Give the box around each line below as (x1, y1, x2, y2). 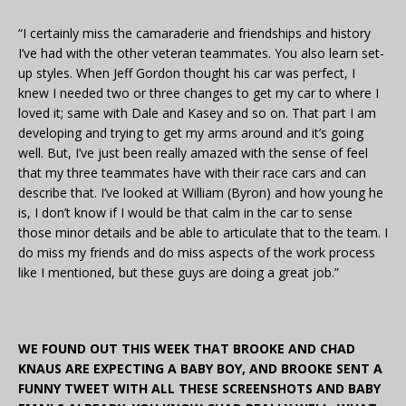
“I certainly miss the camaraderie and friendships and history (18, 24, 371, 43)
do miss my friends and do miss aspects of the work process (18, 244, 375, 262)
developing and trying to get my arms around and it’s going (18, 124, 363, 142)
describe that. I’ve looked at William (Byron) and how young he (18, 184, 383, 202)
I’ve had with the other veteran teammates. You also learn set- (18, 44, 384, 63)
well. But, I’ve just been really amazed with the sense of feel (18, 144, 368, 162)
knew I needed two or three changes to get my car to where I (18, 84, 379, 102)
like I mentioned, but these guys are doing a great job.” (18, 264, 339, 282)
